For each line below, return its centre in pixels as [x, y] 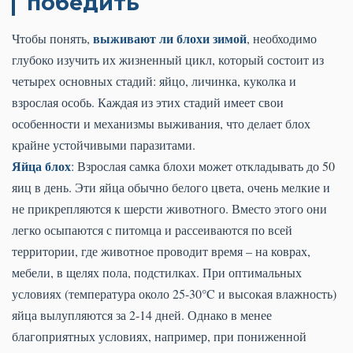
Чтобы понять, [52, 39]
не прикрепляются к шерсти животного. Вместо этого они [169, 209]
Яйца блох [41, 166]
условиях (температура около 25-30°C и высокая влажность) [174, 294]
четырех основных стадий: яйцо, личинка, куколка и [154, 81]
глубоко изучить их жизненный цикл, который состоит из [168, 60]
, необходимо [282, 39]
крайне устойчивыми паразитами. [104, 145]
